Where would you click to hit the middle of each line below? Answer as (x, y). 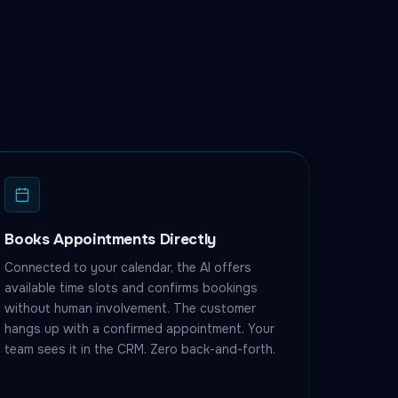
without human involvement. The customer (131, 308)
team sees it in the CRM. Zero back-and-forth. (140, 349)
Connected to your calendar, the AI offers (128, 267)
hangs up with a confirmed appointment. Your (140, 329)
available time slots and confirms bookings (131, 288)
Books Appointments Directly (111, 239)
